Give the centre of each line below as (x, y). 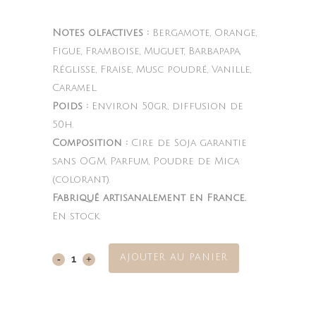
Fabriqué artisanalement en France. (149, 197)
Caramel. (75, 87)
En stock (76, 216)
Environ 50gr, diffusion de (166, 106)
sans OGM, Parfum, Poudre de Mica (146, 161)
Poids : (70, 106)
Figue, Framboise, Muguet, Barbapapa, (146, 51)
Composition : (90, 142)
